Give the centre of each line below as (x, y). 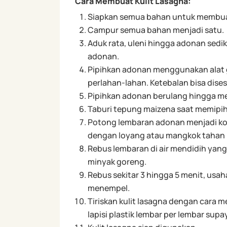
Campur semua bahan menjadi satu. (156, 30)
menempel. (108, 188)
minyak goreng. (117, 161)
